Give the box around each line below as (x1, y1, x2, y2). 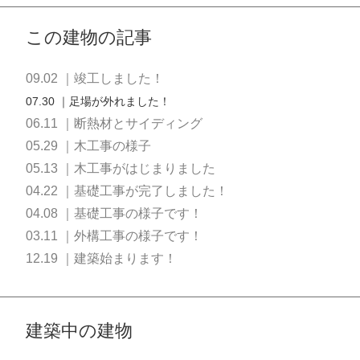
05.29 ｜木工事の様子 (26, 139, 151, 153)
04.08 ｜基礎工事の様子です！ (26, 207, 202, 220)
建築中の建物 (26, 321, 133, 341)
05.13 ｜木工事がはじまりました (26, 162, 215, 175)
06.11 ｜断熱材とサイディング (26, 117, 202, 130)
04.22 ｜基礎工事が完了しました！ (26, 184, 228, 198)
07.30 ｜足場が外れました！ (26, 95, 170, 108)
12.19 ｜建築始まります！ (26, 252, 177, 265)
